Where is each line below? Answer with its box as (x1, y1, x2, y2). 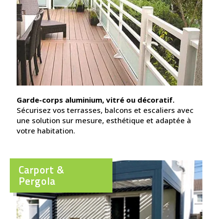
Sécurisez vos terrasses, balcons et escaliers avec (16, 105, 194, 115)
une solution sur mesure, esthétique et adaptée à (16, 115, 191, 125)
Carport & (18, 161, 65, 177)
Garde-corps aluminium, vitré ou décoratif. (16, 94, 175, 105)
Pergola (18, 173, 56, 189)
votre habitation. (16, 125, 75, 135)
